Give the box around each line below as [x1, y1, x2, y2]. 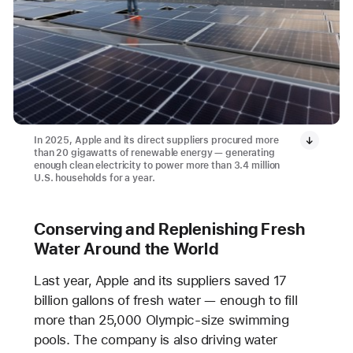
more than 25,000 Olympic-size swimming [33, 312, 289, 329]
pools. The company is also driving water [33, 332, 277, 348]
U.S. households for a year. [33, 173, 155, 184]
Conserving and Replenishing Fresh [33, 219, 306, 240]
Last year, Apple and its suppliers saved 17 [33, 273, 287, 289]
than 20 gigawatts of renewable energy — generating [33, 147, 275, 159]
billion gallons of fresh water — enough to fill [33, 292, 298, 309]
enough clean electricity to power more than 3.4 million [33, 160, 281, 172]
